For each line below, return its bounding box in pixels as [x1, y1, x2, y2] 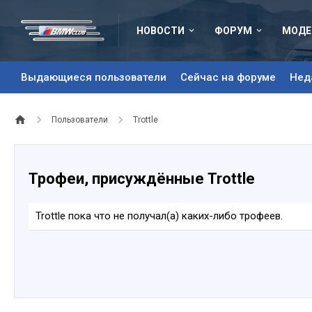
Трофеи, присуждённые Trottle [29, 170, 255, 187]
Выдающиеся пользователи [21, 71, 166, 84]
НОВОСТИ [136, 25, 185, 36]
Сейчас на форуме [180, 71, 276, 84]
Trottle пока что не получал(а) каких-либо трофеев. [36, 210, 283, 222]
